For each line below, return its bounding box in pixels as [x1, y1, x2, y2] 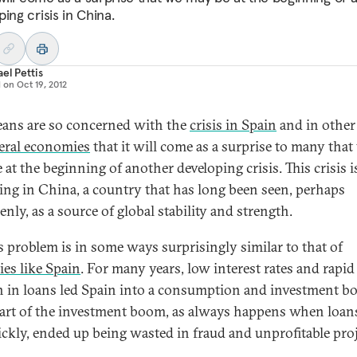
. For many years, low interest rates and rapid [80, 259, 355, 277]
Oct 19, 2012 [17, 78, 67, 90]
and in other [277, 116, 355, 134]
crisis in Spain [190, 116, 277, 134]
